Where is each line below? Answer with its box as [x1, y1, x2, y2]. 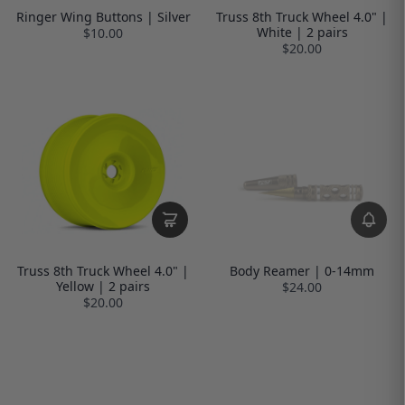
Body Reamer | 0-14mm [230, 261, 374, 279]
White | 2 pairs [256, 23, 348, 41]
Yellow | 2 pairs [56, 277, 150, 295]
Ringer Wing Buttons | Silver [15, 7, 191, 25]
